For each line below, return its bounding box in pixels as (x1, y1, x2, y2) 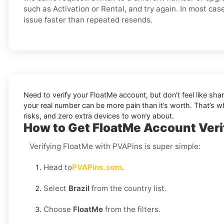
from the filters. (103, 204, 160, 214)
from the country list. (89, 183, 166, 193)
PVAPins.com (72, 162, 122, 172)
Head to (43, 162, 72, 172)
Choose (43, 204, 73, 214)
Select (43, 183, 68, 193)
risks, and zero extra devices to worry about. (23, 111, 174, 120)
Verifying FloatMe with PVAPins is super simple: (29, 141, 200, 151)
